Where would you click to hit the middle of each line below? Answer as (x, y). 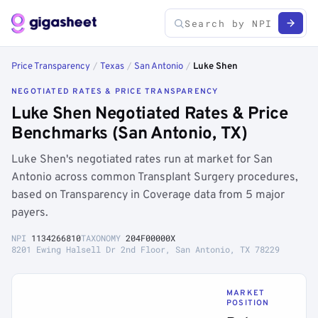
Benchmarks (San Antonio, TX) (130, 134)
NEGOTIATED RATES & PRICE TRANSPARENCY (115, 92)
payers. (30, 213)
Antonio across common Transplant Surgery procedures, (155, 177)
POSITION (248, 303)
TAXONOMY (103, 238)
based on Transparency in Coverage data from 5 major (148, 195)
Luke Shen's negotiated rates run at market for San (142, 160)
